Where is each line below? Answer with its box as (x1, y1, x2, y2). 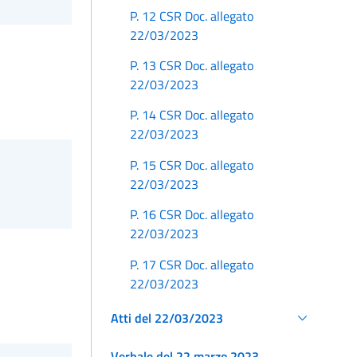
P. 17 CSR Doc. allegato (130, 254, 253, 274)
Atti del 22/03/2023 (111, 308, 223, 328)
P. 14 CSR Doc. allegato (130, 105, 253, 125)
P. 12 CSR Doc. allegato (130, 6, 253, 25)
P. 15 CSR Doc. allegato (130, 155, 253, 175)
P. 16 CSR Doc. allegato (130, 205, 253, 225)
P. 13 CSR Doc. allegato (130, 56, 253, 76)
